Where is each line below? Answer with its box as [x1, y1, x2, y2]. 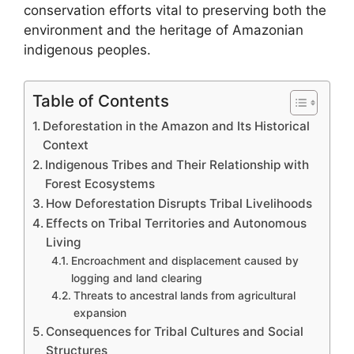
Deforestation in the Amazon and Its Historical [43, 118, 311, 134]
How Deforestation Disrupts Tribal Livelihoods [46, 195, 313, 211]
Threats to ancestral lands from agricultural [73, 288, 296, 302]
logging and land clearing [70, 271, 202, 284]
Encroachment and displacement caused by [70, 254, 299, 267]
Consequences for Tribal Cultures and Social [46, 323, 304, 339]
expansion [73, 306, 126, 319]
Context [43, 137, 89, 153]
